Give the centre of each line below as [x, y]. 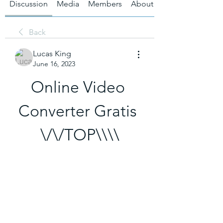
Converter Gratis [78, 111]
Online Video [78, 87]
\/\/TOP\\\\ [80, 135]
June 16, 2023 [54, 63]
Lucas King [52, 53]
